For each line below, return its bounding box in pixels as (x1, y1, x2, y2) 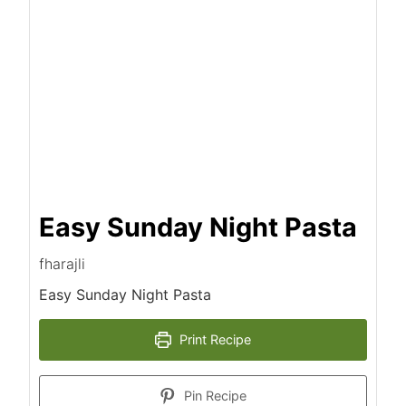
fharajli (39, 255, 85, 274)
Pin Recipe (180, 388, 247, 404)
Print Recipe (176, 332, 252, 348)
